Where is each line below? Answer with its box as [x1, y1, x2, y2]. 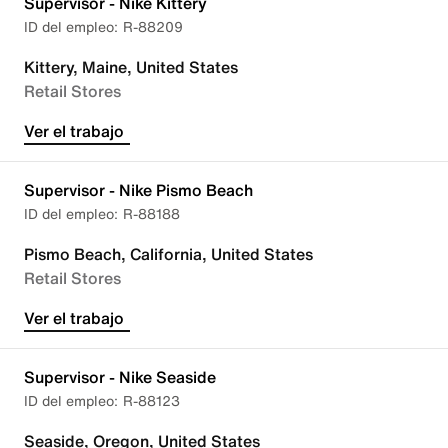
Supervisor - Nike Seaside [24, 365, 216, 389]
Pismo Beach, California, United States [24, 242, 313, 266]
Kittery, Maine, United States [24, 55, 238, 79]
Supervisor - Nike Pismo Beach [24, 178, 253, 202]
